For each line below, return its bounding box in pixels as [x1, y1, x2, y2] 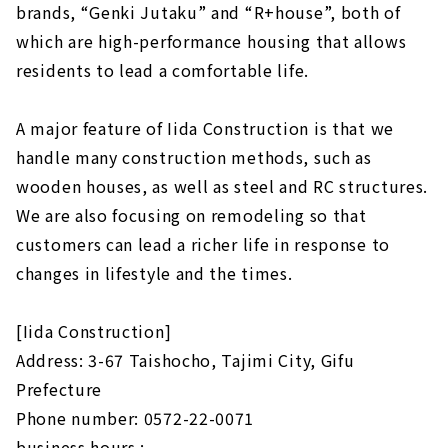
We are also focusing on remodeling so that [16, 202, 367, 227]
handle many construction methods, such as [16, 144, 372, 169]
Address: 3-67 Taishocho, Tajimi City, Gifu [16, 347, 355, 372]
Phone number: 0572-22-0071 [16, 405, 255, 430]
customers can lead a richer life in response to [16, 231, 390, 256]
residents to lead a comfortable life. [16, 57, 309, 82]
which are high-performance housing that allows [16, 28, 407, 53]
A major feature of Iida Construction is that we [16, 115, 394, 140]
